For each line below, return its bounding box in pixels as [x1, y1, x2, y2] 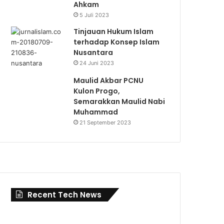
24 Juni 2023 [79, 59, 114, 66]
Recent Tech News [27, 189, 102, 200]
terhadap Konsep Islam [73, 37, 160, 47]
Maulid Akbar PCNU [73, 75, 144, 85]
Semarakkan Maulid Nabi [73, 96, 165, 106]
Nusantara [73, 47, 113, 57]
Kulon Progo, [73, 86, 120, 96]
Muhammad [73, 107, 118, 117]
